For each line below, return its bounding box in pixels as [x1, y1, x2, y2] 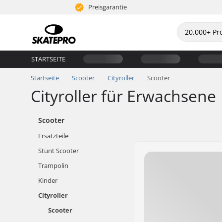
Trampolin [38, 161, 68, 170]
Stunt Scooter [38, 146, 79, 155]
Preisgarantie [87, 2, 127, 11]
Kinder [38, 176, 57, 185]
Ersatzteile [38, 131, 68, 140]
